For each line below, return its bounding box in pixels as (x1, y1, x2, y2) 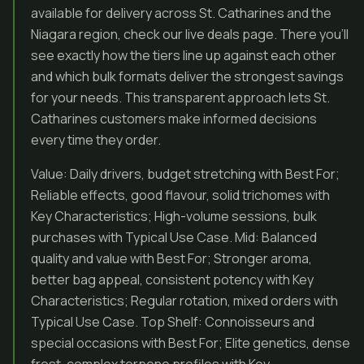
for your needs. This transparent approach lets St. (31, 89, 330, 106)
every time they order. (31, 131, 161, 149)
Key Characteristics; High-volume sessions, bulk (31, 207, 317, 225)
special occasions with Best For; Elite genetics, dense (31, 334, 350, 352)
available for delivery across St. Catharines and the (31, 4, 331, 22)
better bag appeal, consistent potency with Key (31, 271, 314, 288)
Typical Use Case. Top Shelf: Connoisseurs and (31, 313, 314, 331)
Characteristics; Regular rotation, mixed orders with (31, 292, 338, 310)
